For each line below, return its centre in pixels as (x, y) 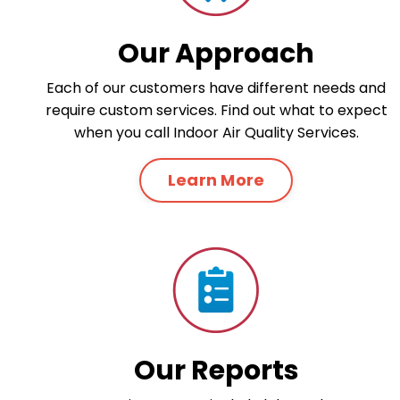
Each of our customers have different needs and (216, 87)
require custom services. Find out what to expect (216, 110)
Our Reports (216, 370)
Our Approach (216, 53)
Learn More (216, 180)
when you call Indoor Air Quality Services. (216, 132)
